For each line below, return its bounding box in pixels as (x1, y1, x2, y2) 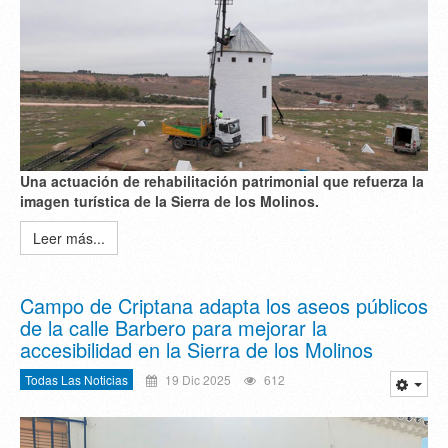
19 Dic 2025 (162, 370, 231, 388)
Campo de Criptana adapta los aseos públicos (20, 290, 428, 320)
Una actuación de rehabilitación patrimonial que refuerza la (20, 170, 424, 191)
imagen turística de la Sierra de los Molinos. (20, 190, 319, 211)
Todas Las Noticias (25, 370, 128, 388)
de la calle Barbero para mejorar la (20, 312, 327, 342)
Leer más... (33, 227, 105, 248)
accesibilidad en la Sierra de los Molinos (20, 334, 373, 364)
